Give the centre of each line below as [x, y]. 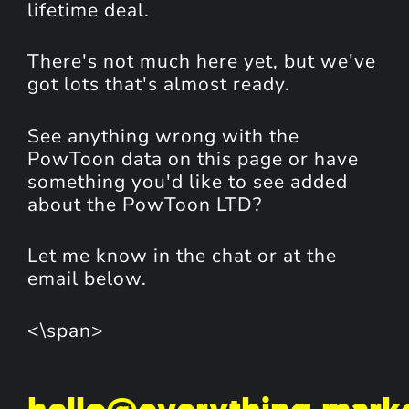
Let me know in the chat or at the [182, 256]
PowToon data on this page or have [193, 158]
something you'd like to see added [188, 181]
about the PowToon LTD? [145, 204]
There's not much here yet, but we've [202, 62]
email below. [87, 279]
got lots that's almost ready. [159, 84]
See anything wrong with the [163, 136]
